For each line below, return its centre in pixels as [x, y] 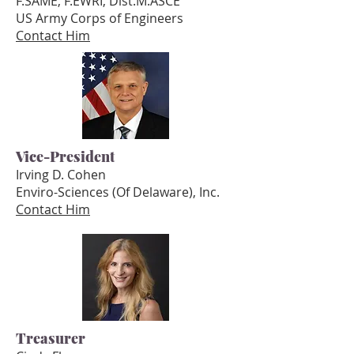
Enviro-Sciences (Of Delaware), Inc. [119, 192]
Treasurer [51, 338]
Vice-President [65, 156]
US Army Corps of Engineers [100, 18]
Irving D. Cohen [61, 175]
